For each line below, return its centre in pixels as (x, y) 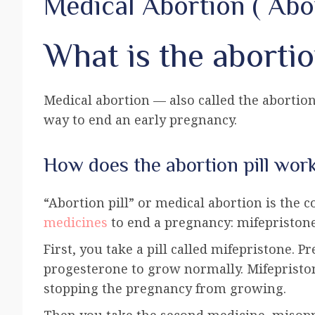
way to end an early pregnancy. (144, 119)
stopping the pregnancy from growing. (165, 288)
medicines (76, 222)
